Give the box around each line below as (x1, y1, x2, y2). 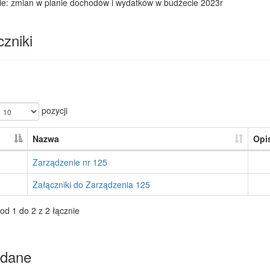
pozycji (39, 104, 67, 116)
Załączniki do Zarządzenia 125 (32, 178, 150, 190)
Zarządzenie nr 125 (32, 156, 107, 168)
